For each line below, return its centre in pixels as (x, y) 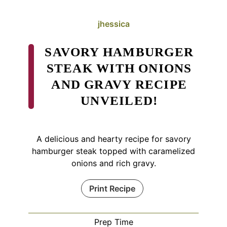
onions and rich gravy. (113, 163)
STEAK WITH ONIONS (119, 68)
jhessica (113, 24)
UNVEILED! (119, 101)
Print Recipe (112, 189)
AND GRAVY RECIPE (119, 85)
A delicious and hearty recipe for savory (113, 139)
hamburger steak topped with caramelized (113, 151)
